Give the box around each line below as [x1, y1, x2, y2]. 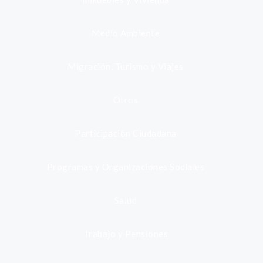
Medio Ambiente [92, 28, 160, 38]
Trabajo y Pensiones [83, 228, 168, 239]
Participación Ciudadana [75, 128, 177, 139]
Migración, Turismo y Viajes [68, 61, 184, 72]
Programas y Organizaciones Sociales [46, 161, 205, 172]
